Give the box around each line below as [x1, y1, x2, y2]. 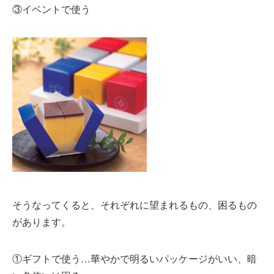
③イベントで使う [12, 2, 91, 16]
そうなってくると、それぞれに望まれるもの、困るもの [12, 198, 257, 212]
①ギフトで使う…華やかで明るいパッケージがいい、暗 [12, 251, 257, 265]
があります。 [12, 215, 71, 229]
